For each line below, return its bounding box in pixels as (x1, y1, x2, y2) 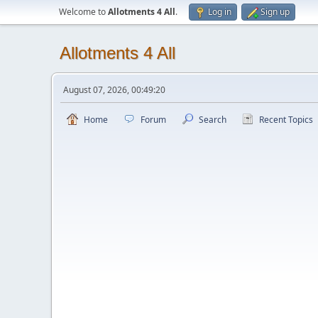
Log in (208, 6, 231, 18)
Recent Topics (259, 114, 313, 126)
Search (199, 114, 226, 126)
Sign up (261, 6, 290, 18)
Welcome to (59, 6, 108, 18)
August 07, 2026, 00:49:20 (63, 84, 165, 96)
